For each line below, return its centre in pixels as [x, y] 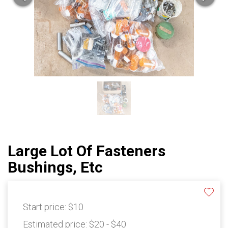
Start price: [46, 207]
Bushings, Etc [55, 167]
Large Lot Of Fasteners [87, 151]
